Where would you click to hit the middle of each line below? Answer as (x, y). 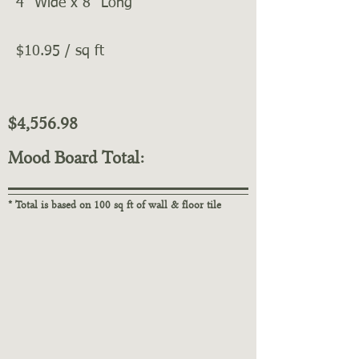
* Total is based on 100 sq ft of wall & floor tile (115, 204)
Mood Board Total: (76, 157)
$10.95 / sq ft (60, 51)
